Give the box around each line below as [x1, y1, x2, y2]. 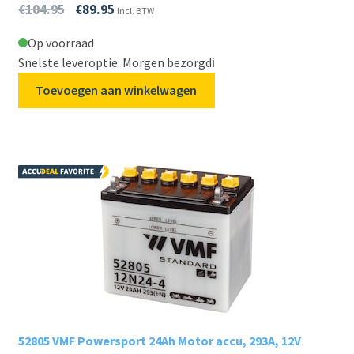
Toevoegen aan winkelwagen [36, 81, 198, 98]
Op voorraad [27, 34, 94, 51]
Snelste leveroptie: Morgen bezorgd [17, 54, 212, 70]
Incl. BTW [116, 4, 154, 17]
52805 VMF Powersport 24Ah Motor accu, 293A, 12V [17, 333, 301, 349]
